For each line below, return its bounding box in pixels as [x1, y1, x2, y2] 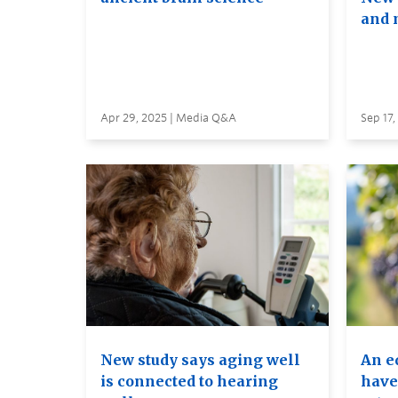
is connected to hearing [100, 371, 278, 390]
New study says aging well [100, 350, 300, 369]
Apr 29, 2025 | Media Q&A [100, 111, 236, 125]
